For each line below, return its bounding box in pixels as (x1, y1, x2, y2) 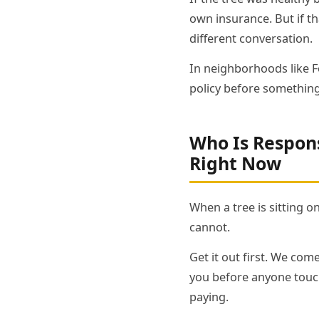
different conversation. (189, 30, 313, 46)
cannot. (189, 219, 230, 235)
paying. (189, 288, 229, 305)
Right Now (189, 150, 281, 175)
